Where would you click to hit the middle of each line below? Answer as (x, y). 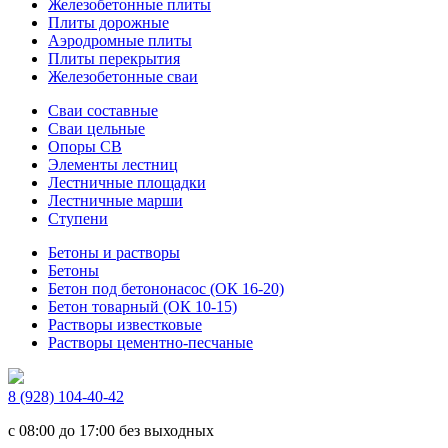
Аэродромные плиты (120, 41)
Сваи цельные (96, 129)
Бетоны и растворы (114, 253)
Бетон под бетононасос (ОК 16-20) (166, 289)
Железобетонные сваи (123, 77)
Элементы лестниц (113, 165)
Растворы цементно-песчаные (150, 343)
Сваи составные (103, 111)
